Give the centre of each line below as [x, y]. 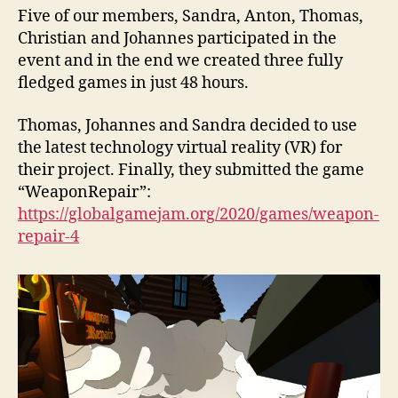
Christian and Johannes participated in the [177, 39]
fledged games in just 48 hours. [133, 83]
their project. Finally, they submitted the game [191, 170]
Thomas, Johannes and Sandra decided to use [187, 125]
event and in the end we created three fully [180, 61]
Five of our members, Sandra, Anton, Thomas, [191, 16]
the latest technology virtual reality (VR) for [180, 147]
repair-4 [48, 236]
